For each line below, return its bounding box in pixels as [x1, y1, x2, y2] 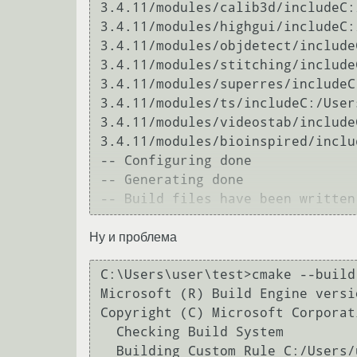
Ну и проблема [89, 229, 177, 244]
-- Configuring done [100, 153, 252, 169]
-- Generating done [100, 172, 244, 188]
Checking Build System [100, 324, 116, 340]
